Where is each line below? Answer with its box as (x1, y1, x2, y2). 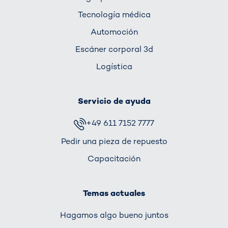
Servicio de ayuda (77, 96, 151, 107)
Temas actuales (83, 187, 145, 198)
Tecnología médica (77, 9, 151, 20)
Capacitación (88, 153, 140, 164)
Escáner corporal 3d (75, 44, 153, 55)
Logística (96, 61, 132, 72)
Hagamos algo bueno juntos (60, 209, 168, 220)
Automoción (90, 26, 138, 38)
